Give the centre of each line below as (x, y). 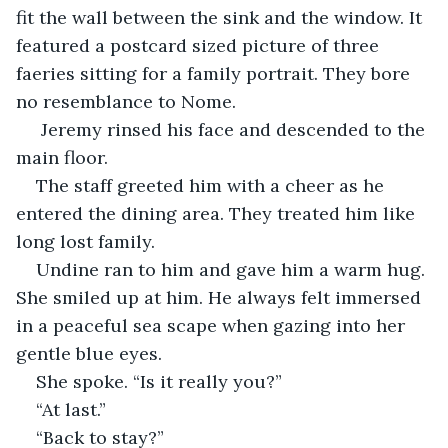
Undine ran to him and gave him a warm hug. (233, 269)
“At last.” (71, 409)
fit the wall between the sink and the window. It (221, 17)
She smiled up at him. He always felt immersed (221, 297)
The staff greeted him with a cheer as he (212, 185)
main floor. (64, 157)
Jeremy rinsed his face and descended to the (233, 129)
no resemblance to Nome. (126, 101)
